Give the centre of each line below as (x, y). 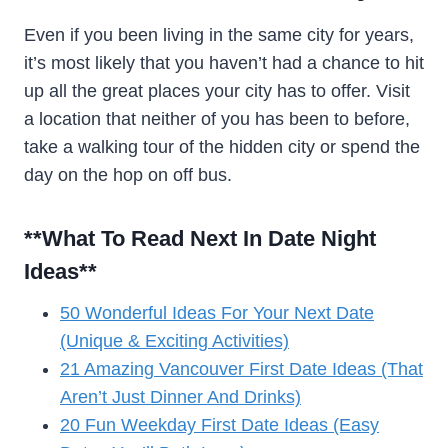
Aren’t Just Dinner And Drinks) (180, 396)
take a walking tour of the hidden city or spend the (222, 146)
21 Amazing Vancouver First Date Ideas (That (241, 368)
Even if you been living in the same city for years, (219, 34)
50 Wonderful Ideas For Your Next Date (217, 312)
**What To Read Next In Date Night (200, 238)
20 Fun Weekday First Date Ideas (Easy (219, 424)
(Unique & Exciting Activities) (174, 340)
